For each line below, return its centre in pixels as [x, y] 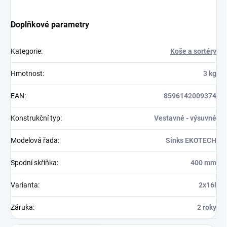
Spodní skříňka [34, 163]
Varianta [24, 185]
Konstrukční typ [35, 118]
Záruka [22, 207]
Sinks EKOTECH [191, 141]
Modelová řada [34, 141]
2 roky [207, 207]
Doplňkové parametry [50, 25]
